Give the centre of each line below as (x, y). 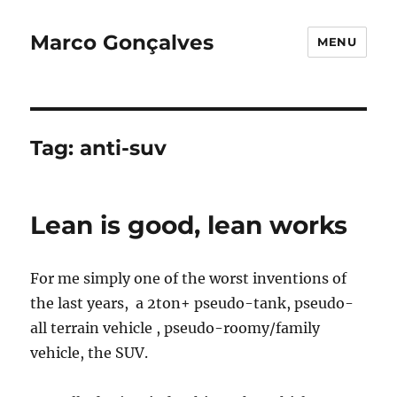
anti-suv (124, 148)
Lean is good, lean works (189, 225)
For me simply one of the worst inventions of (189, 278)
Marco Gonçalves (122, 42)
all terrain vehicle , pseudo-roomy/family (175, 328)
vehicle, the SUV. (90, 353)
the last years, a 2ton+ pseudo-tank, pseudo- (192, 303)
